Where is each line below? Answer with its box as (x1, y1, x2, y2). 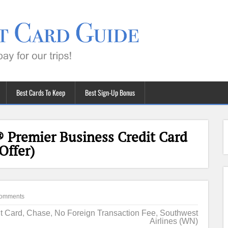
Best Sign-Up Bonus (85, 87, 135, 98)
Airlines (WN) (149, 217, 198, 225)
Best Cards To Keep (16, 87, 65, 98)
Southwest (159, 209, 198, 217)
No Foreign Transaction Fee (54, 209, 156, 217)
